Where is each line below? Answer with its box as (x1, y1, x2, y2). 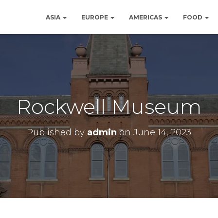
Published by (27, 127, 87, 138)
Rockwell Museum (17, 94, 201, 119)
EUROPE (81, 14, 109, 21)
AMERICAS (129, 14, 163, 21)
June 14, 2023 (133, 127, 191, 138)
